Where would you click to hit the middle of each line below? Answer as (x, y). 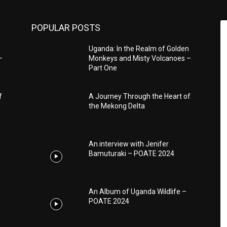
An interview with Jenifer (129, 144)
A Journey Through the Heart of (140, 96)
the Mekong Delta (117, 106)
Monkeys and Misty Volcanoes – (140, 58)
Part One (103, 68)
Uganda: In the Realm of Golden (139, 48)
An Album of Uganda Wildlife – (138, 191)
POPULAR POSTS (66, 27)
